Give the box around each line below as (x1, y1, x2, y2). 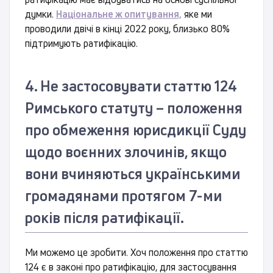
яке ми (182, 7, 212, 21)
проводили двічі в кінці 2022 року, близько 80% (25, 22, 230, 36)
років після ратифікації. (25, 208, 184, 228)
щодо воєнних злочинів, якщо (25, 142, 227, 162)
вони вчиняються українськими (25, 164, 240, 184)
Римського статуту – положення (25, 98, 243, 118)
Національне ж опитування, (56, 7, 182, 21)
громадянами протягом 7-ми (25, 186, 222, 206)
